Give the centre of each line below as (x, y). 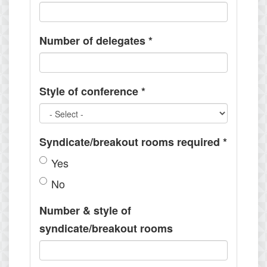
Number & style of (85, 210)
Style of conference (90, 91)
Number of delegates (94, 41)
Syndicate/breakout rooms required (131, 142)
